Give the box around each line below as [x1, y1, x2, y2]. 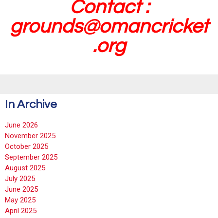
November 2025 [5, 131, 55, 140]
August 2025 [5, 163, 45, 172]
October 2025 [5, 142, 48, 151]
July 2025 [5, 174, 35, 183]
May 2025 [5, 196, 36, 204]
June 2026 [5, 121, 38, 129]
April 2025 [5, 206, 36, 215]
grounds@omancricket [10, 17, 208, 36]
